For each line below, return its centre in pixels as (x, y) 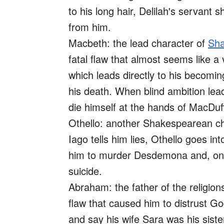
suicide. (85, 171)
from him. (90, 27)
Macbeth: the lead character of (138, 43)
